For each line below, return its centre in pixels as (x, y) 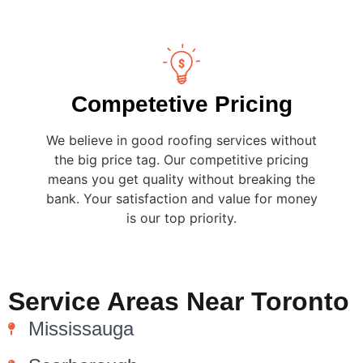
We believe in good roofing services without (181, 141)
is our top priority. (181, 218)
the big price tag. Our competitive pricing (181, 160)
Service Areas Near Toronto (179, 301)
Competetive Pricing (181, 105)
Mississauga (81, 328)
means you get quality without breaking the (181, 179)
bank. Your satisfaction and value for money (181, 199)
